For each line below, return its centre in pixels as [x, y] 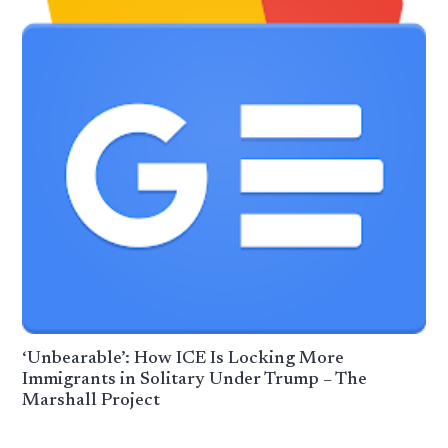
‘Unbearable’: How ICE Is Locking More [183, 358]
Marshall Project [91, 400]
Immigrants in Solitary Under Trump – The [195, 379]
